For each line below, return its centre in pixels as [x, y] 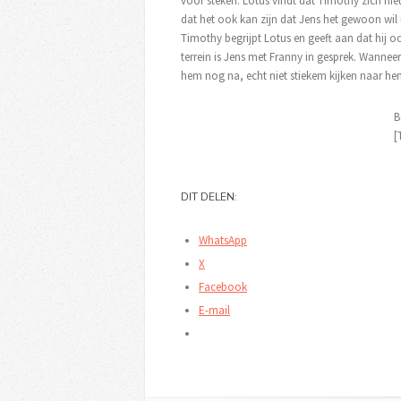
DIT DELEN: [209, 196]
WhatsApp [223, 240]
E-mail [214, 310]
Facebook [223, 286]
